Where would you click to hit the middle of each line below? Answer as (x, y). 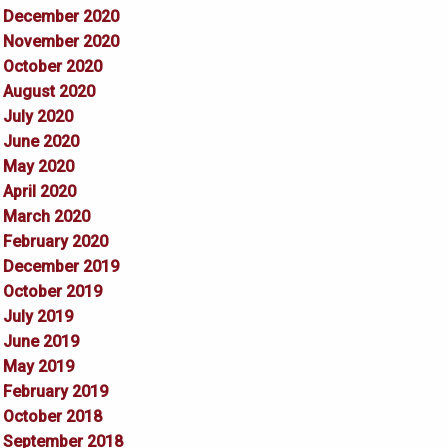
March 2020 (46, 217)
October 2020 (52, 67)
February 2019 (55, 392)
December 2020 (60, 17)
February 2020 (55, 242)
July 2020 (37, 117)
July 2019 (37, 317)
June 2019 (40, 342)
